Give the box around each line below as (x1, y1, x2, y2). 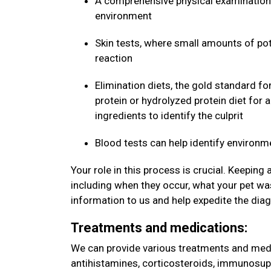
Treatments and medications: (71, 220, 250, 235)
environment (95, 10, 154, 22)
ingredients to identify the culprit (95, 109, 246, 122)
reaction (95, 52, 135, 64)
